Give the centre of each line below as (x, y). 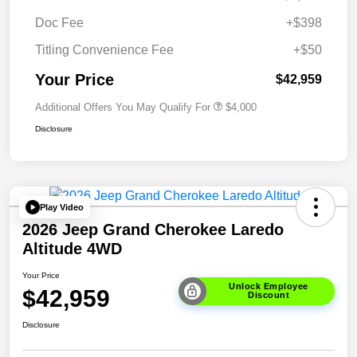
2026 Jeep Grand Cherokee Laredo (153, 230)
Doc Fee (59, 23)
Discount (269, 295)
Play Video (62, 207)
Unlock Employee (269, 286)
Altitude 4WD (72, 249)
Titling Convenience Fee (104, 50)
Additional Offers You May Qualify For (123, 108)
